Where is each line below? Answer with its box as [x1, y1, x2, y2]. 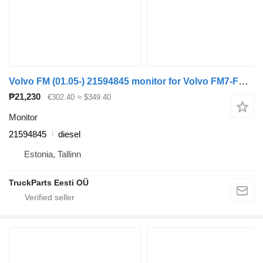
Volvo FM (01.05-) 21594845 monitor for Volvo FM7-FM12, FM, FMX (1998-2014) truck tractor [238, 75, 248, 87]
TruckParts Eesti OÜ [9, 177, 89, 187]
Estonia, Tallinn [24, 149, 81, 159]
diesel [58, 129, 80, 139]
